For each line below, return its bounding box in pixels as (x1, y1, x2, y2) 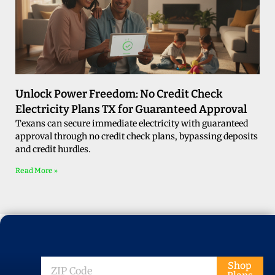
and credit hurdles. (15, 144, 91, 155)
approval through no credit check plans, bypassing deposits (15, 131, 258, 142)
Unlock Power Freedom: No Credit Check (15, 87, 223, 101)
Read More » (15, 166, 58, 176)
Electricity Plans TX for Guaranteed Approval (15, 103, 247, 117)
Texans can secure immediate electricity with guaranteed (15, 118, 248, 130)
